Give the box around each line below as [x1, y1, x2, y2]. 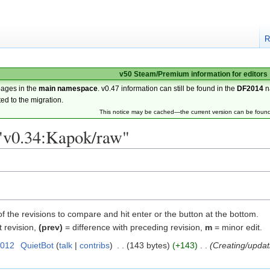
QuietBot [20, 240, 54, 251]
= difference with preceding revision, [63, 222, 205, 233]
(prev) [39, 222, 63, 233]
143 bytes [129, 240, 167, 251]
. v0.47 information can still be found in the [98, 84, 237, 92]
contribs [79, 240, 110, 251]
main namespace [39, 84, 98, 92]
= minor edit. [212, 222, 262, 233]
